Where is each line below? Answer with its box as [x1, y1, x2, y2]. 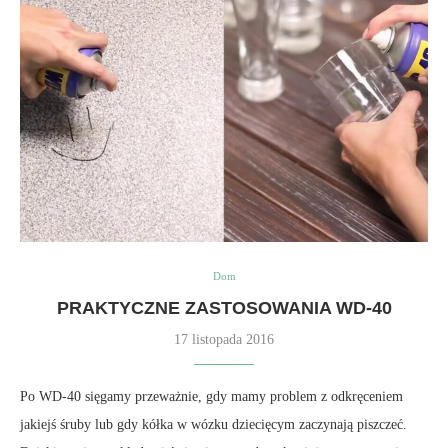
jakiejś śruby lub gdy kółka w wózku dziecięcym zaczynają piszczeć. [20, 417, 407, 432]
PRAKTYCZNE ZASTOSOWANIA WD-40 [56, 298, 392, 318]
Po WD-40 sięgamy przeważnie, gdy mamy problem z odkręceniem [20, 389, 403, 404]
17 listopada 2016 [174, 332, 274, 347]
